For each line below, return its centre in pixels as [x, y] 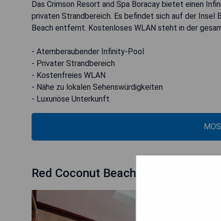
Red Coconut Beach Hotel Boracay [123, 173]
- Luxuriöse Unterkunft [71, 99]
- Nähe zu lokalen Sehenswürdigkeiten [97, 87]
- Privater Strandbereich [73, 63]
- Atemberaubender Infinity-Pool [88, 51]
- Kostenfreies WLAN [69, 75]
